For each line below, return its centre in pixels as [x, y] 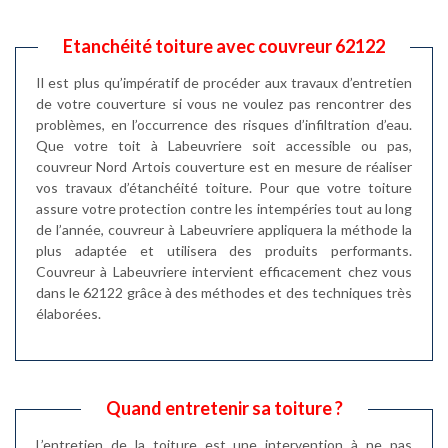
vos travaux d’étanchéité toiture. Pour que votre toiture [224, 187]
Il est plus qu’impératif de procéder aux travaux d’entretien [224, 82]
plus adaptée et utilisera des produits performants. [224, 250]
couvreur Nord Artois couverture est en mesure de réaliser [224, 166]
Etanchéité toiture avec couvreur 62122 [224, 45]
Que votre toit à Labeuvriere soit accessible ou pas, [224, 145]
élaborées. [68, 313]
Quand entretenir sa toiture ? [224, 407]
